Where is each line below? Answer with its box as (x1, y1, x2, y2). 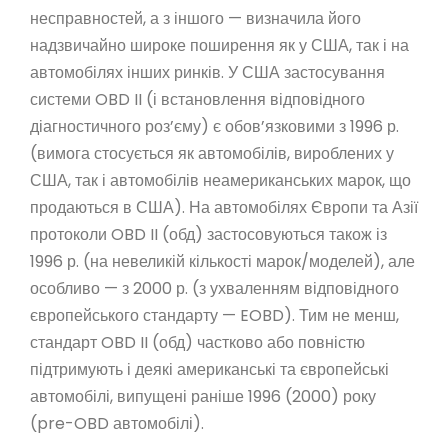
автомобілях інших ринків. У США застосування (30, 60, 385, 84)
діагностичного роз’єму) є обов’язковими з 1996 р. (30, 114, 399, 138)
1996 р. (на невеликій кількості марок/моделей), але (30, 249, 415, 273)
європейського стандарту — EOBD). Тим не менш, (30, 303, 399, 327)
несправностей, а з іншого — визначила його (30, 6, 361, 30)
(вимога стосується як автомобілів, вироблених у (30, 141, 394, 165)
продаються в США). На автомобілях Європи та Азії (30, 195, 418, 219)
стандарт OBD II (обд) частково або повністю (30, 330, 365, 354)
